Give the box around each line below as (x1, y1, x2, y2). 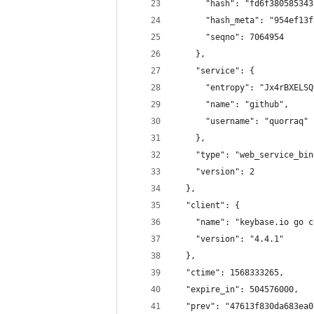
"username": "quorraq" (176, 116, 308, 126)
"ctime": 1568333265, (176, 268, 284, 278)
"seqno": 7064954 (176, 32, 284, 42)
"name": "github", (176, 100, 289, 109)
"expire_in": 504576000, (176, 285, 299, 294)
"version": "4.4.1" (176, 234, 284, 244)
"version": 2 (176, 167, 254, 177)
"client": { (176, 200, 240, 210)
